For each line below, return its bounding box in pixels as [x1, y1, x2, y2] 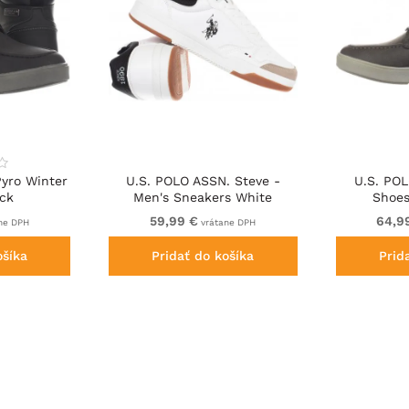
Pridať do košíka [152, 248, 255, 264]
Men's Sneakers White [133, 190, 273, 205]
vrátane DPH [198, 217, 257, 228]
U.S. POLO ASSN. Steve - [125, 173, 280, 189]
